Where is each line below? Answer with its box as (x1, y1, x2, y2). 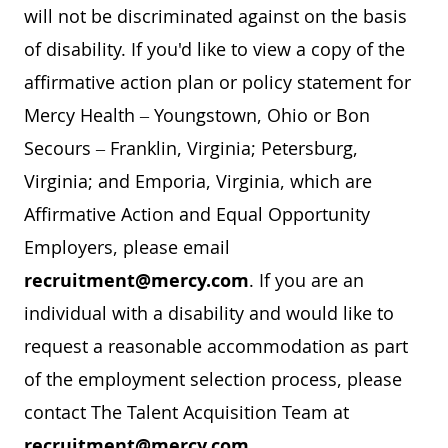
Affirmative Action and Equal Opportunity (24, 201, 370, 226)
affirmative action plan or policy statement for (24, 69, 411, 94)
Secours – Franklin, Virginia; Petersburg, (24, 135, 358, 160)
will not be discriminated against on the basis (24, 3, 407, 28)
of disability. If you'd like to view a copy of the (24, 36, 405, 61)
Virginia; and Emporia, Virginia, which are (24, 168, 372, 193)
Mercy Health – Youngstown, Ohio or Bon (24, 102, 370, 127)
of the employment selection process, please (24, 366, 402, 391)
